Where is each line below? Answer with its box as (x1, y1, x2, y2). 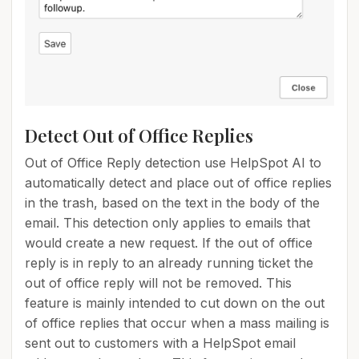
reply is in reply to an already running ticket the (25, 255, 313, 272)
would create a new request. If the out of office (25, 235, 313, 252)
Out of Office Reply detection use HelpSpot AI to (25, 155, 321, 171)
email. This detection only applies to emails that (25, 215, 310, 232)
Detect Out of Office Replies (25, 123, 253, 148)
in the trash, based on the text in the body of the (25, 195, 320, 212)
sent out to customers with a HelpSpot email (25, 335, 296, 352)
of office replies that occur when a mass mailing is (25, 315, 329, 332)
